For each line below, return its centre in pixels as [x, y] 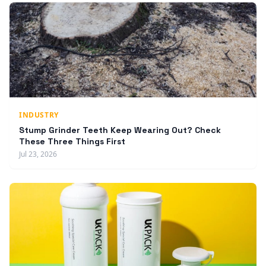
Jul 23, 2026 [38, 154]
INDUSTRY [39, 115]
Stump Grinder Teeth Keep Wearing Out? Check [120, 130]
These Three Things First [72, 142]
